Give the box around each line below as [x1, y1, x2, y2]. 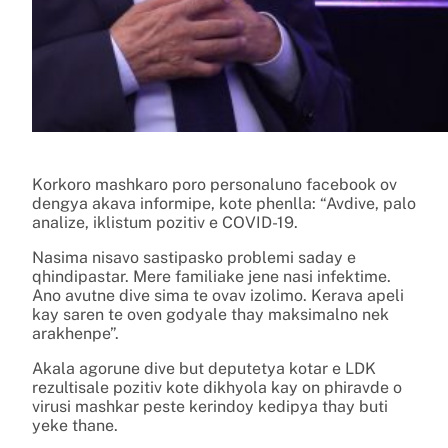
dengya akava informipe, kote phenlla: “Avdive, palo [32, 193, 416, 213]
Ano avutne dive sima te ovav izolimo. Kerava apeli [32, 285, 404, 305]
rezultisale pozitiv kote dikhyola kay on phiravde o [32, 377, 402, 397]
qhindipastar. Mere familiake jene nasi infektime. [32, 266, 391, 286]
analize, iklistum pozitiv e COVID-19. [32, 212, 298, 232]
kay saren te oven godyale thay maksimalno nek [32, 304, 389, 324]
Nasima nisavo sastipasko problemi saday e [32, 247, 356, 267]
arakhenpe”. [32, 323, 119, 343]
